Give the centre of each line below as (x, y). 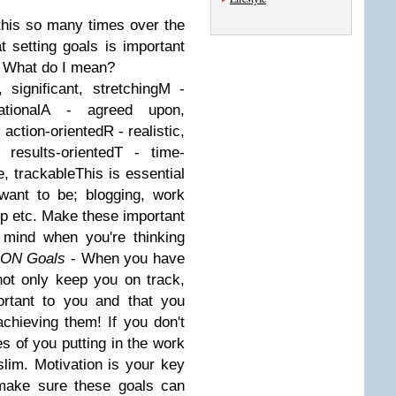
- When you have (128, 259)
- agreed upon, (118, 110)
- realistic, (149, 131)
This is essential (130, 174)
